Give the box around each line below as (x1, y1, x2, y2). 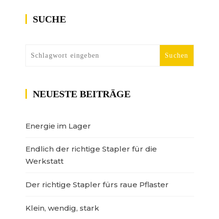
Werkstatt (25, 156, 64, 166)
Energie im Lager (25, 121, 91, 131)
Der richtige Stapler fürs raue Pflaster (25, 180, 169, 190)
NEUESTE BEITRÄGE (32, 88, 131, 100)
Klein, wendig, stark (25, 203, 99, 213)
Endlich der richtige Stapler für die (25, 144, 157, 154)
